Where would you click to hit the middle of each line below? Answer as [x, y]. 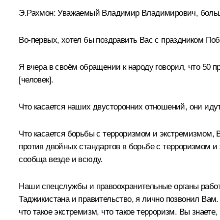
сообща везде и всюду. [61, 159]
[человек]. [36, 80]
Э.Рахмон [36, 13]
